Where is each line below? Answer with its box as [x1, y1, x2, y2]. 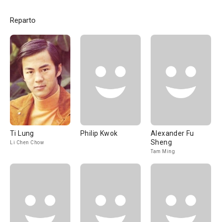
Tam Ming [151, 149, 175, 154]
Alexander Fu [151, 129, 194, 137]
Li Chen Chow [10, 140, 44, 145]
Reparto [10, 16, 36, 25]
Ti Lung [10, 129, 34, 137]
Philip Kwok [80, 129, 118, 137]
